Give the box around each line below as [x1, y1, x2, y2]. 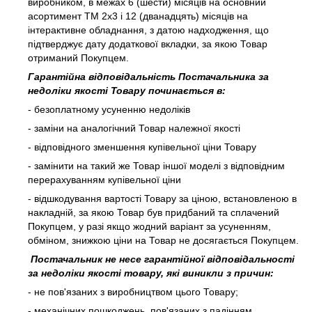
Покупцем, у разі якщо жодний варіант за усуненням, [28, 221, 271, 233]
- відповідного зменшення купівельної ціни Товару [28, 141, 256, 153]
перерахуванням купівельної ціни [28, 174, 181, 186]
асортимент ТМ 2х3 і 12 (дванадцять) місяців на [28, 10, 248, 22]
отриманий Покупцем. [28, 52, 129, 64]
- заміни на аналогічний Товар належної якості [28, 123, 240, 134]
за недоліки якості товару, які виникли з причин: [28, 267, 274, 279]
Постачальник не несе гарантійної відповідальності [28, 253, 295, 265]
